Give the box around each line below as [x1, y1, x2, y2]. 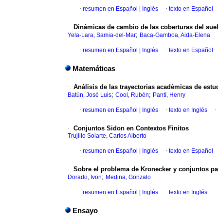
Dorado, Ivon [68, 174, 102, 181]
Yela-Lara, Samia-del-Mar [68, 32, 136, 39]
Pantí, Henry [153, 91, 185, 99]
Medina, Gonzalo [106, 174, 151, 181]
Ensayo [73, 207, 98, 215]
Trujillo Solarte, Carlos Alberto [68, 132, 146, 140]
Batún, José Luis [68, 91, 111, 99]
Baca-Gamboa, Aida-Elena [140, 32, 210, 39]
